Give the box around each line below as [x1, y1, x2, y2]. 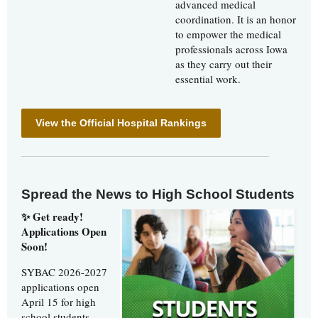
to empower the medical [175, 27, 281, 42]
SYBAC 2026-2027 [21, 265, 107, 280]
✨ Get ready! [21, 209, 83, 225]
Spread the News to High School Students [21, 187, 295, 202]
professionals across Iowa [175, 42, 287, 57]
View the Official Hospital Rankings [35, 117, 207, 129]
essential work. [175, 72, 241, 87]
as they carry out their [175, 57, 272, 72]
